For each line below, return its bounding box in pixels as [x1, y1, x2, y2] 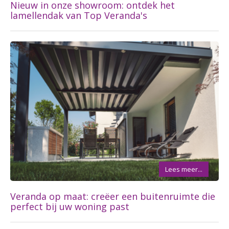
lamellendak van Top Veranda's [10, 9, 147, 21]
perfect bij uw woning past [10, 200, 129, 213]
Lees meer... [165, 165, 202, 174]
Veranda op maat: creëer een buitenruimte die [10, 190, 215, 203]
